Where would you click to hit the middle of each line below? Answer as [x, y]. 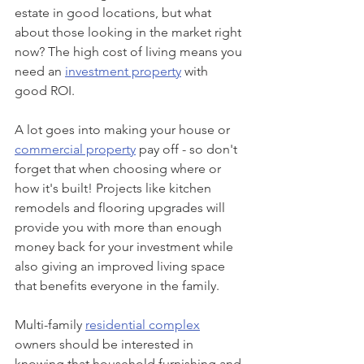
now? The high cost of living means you [130, 51]
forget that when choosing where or [119, 168]
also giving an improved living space [121, 266]
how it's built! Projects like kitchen [115, 188]
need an [40, 71]
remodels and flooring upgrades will [121, 207]
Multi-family [50, 324]
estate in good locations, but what [115, 12]
